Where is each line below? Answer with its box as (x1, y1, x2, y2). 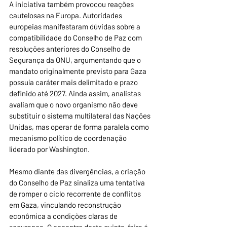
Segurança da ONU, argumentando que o (9, 55, 142, 65)
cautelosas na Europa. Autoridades (9, 11, 124, 20)
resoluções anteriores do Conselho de (9, 44, 132, 54)
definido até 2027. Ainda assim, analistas (9, 89, 142, 98)
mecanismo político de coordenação (9, 133, 128, 143)
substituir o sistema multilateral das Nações (9, 111, 152, 121)
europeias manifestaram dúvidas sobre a (9, 22, 142, 31)
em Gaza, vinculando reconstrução (9, 200, 123, 210)
